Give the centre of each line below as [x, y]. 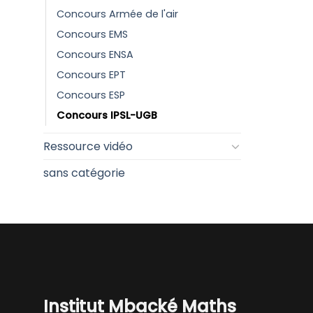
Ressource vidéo [88, 146]
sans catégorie [84, 173]
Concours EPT [91, 74]
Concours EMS [92, 34]
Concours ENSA [95, 54]
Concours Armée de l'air [117, 14]
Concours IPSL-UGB [107, 115]
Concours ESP [91, 95]
